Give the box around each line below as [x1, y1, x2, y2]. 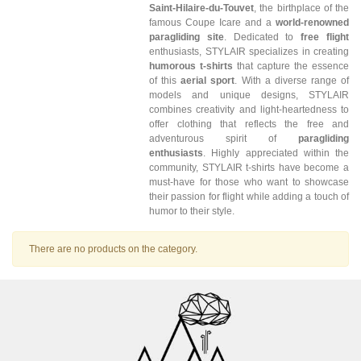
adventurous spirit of [149, 133, 298, 145]
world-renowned [276, 17, 349, 29]
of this [149, 75, 181, 87]
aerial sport [180, 75, 235, 87]
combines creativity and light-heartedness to [149, 104, 349, 116]
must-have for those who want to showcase [149, 176, 349, 189]
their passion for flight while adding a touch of [149, 191, 349, 203]
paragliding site [149, 31, 224, 44]
